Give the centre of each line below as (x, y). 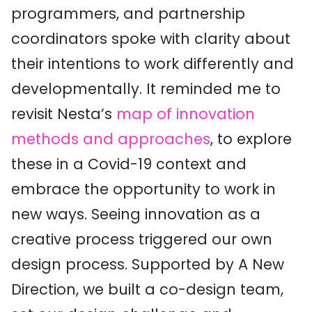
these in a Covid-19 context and (129, 164)
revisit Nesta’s (64, 114)
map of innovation (186, 114)
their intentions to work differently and (153, 64)
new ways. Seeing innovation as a (136, 214)
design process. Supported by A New (148, 264)
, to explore (251, 139)
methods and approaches (111, 139)
